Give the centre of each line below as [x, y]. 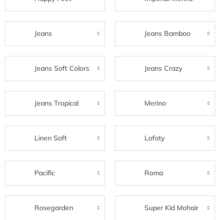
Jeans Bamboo [167, 34]
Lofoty [154, 138]
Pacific [45, 173]
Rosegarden [54, 208]
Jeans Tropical [56, 103]
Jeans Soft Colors [62, 69]
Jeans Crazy [163, 69]
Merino [155, 103]
